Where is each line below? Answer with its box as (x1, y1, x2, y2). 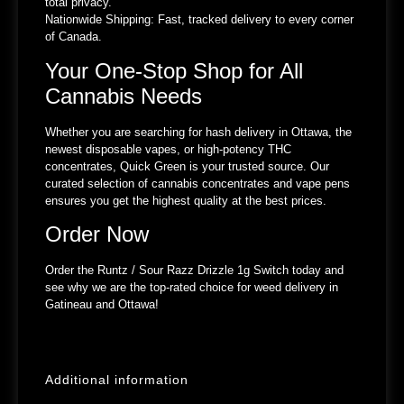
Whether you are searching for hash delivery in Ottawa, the (45, 124, 352, 139)
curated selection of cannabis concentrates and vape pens (45, 176, 350, 190)
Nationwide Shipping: (45, 13, 154, 27)
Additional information (45, 372, 188, 387)
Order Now (45, 222, 149, 247)
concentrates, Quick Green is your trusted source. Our (45, 159, 329, 173)
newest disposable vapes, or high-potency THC (45, 142, 291, 156)
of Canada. (45, 30, 102, 44)
